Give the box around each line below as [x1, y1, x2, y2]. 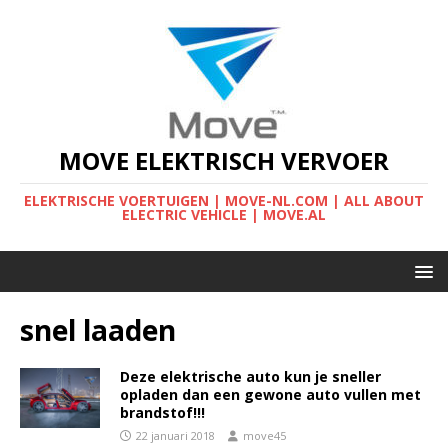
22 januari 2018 [136, 428, 215, 443]
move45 [243, 428, 286, 443]
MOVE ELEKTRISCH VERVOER [59, 144, 389, 177]
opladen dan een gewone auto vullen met [120, 385, 421, 404]
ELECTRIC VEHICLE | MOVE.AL [122, 205, 326, 224]
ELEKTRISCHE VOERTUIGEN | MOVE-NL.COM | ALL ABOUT [24, 191, 424, 210]
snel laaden [20, 311, 176, 349]
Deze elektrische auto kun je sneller [120, 367, 381, 386]
